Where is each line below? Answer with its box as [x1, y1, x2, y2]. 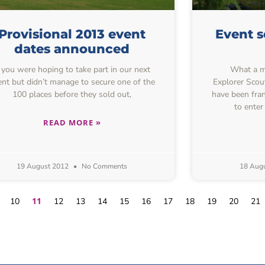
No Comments [80, 161, 128, 171]
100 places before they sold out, [12, 88, 132, 100]
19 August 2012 [17, 161, 71, 171]
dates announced [14, 41, 130, 56]
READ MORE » [43, 117, 101, 128]
